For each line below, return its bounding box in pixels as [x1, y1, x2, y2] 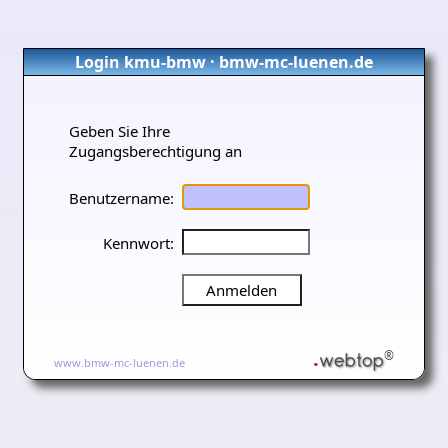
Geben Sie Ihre [69, 121, 170, 141]
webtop [319, 346, 384, 373]
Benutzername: [69, 187, 174, 208]
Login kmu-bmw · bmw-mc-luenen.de [75, 51, 373, 73]
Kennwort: [103, 232, 174, 253]
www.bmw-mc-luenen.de [54, 354, 185, 370]
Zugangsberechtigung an [69, 141, 242, 161]
